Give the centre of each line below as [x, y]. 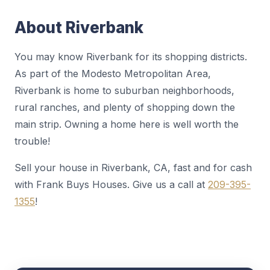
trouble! [32, 141]
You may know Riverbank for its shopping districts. [131, 57]
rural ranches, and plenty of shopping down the [125, 107]
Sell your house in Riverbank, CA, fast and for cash [133, 168]
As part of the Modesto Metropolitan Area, [113, 74]
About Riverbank [79, 27]
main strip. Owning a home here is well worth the [127, 124]
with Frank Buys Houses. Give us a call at [111, 184]
